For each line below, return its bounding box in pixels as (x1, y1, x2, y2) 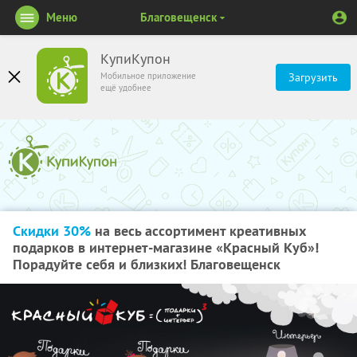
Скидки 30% (13, 222, 91, 240)
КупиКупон (100, 50, 171, 68)
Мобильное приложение (100, 70, 196, 81)
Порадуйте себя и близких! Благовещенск (13, 255, 280, 273)
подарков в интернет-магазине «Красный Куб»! (13, 238, 319, 257)
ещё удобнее (100, 82, 151, 93)
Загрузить (288, 70, 338, 84)
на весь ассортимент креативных (91, 222, 306, 240)
